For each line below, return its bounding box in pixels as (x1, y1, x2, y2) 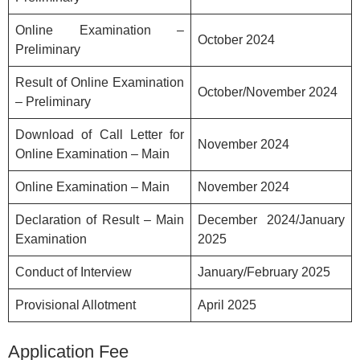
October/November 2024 (198, 84, 337, 99)
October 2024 (198, 32, 275, 47)
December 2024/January (198, 212, 345, 227)
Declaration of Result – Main (15, 212, 184, 227)
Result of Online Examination (15, 75, 184, 89)
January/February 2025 (198, 264, 330, 279)
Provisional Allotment (15, 297, 136, 312)
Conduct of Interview (15, 264, 132, 279)
